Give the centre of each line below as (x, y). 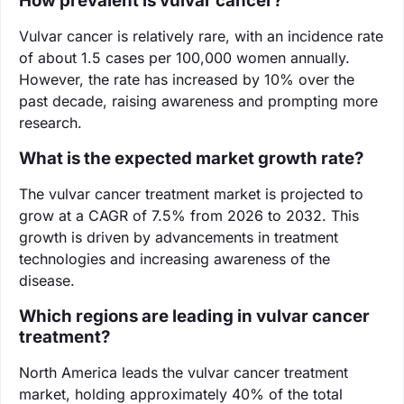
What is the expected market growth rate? (191, 158)
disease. (47, 280)
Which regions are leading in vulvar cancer (194, 316)
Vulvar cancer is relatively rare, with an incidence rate (201, 36)
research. (50, 122)
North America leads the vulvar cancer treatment (184, 372)
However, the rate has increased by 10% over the (187, 79)
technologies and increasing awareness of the (174, 258)
